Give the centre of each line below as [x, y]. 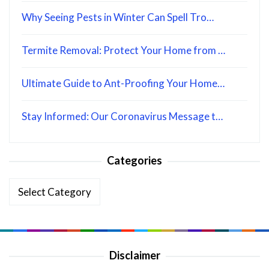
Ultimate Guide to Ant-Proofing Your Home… [123, 83]
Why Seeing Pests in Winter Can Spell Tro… [118, 17]
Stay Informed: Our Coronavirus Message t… [122, 116]
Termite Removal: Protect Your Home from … [123, 50]
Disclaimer [134, 255]
